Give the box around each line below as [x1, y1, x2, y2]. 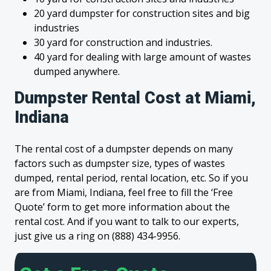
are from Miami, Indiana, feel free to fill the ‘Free [15, 186, 233, 199]
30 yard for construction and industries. [34, 36, 212, 49]
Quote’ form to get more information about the [15, 200, 230, 214]
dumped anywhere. [34, 65, 120, 78]
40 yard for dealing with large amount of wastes [34, 50, 251, 64]
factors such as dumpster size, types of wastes [15, 157, 225, 170]
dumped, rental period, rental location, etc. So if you [15, 171, 248, 184]
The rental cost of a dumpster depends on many [15, 142, 233, 155]
